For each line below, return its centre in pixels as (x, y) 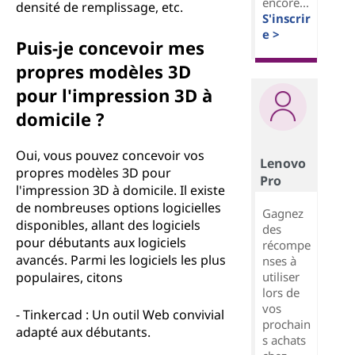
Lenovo (282, 163)
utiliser (281, 276)
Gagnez (282, 213)
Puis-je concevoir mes (110, 48)
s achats (284, 340)
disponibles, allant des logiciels (108, 225)
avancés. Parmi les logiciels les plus (121, 260)
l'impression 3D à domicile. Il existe (120, 190)
